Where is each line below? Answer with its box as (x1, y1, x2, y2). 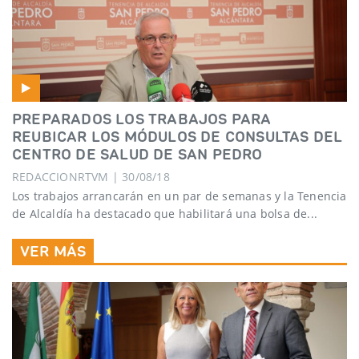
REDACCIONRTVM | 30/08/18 (12, 168, 170, 184)
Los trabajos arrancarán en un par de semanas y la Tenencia (12, 188, 347, 204)
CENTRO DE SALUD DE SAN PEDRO (12, 143, 263, 163)
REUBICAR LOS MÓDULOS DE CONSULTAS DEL (12, 126, 343, 146)
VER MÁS (20, 240, 87, 260)
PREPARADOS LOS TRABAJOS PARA (12, 108, 272, 128)
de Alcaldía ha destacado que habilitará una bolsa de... (12, 205, 318, 221)
